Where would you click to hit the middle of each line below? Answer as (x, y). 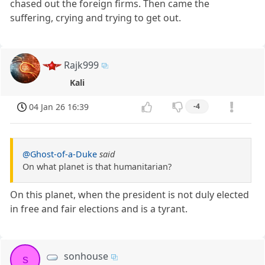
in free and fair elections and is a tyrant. (99, 209)
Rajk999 (82, 65)
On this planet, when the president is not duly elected (130, 195)
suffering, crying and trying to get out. (96, 17)
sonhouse (86, 256)
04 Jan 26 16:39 (59, 107)
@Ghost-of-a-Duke (60, 154)
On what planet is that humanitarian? (97, 167)
